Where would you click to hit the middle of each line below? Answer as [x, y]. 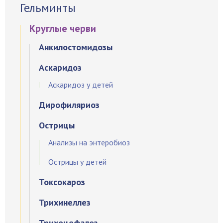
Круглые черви [63, 28]
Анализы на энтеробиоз [89, 142]
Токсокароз [62, 182]
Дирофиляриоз [69, 105]
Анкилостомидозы [76, 47]
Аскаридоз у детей [81, 84]
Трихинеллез [65, 202]
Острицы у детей [77, 162]
